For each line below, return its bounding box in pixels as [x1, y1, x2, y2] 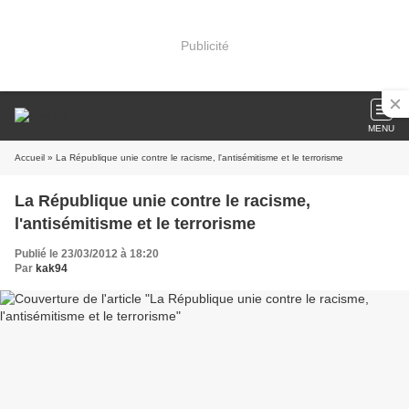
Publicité [180, 37, 229, 53]
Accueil [15, 152, 45, 163]
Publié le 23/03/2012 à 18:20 [15, 247, 159, 260]
